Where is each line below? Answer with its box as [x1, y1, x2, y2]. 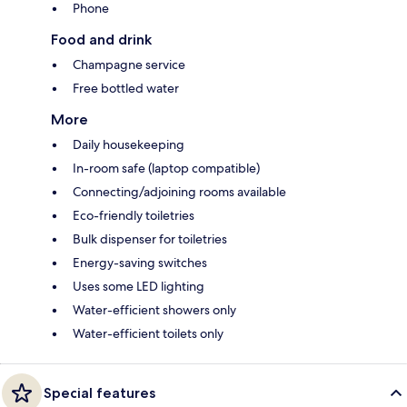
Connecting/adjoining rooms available [73, 183, 286, 200]
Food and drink [51, 30, 152, 48]
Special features [44, 383, 155, 402]
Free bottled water [73, 79, 179, 96]
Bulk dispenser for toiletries [73, 230, 227, 247]
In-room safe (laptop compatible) [73, 159, 260, 176]
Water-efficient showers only [73, 301, 236, 318]
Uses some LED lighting [73, 277, 204, 294]
